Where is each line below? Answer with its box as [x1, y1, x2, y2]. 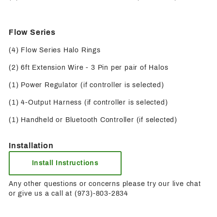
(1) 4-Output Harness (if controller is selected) [9, 98, 168, 106]
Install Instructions [31, 159, 99, 167]
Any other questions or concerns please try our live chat [9, 180, 201, 187]
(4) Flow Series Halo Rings [9, 46, 101, 54]
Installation [9, 141, 54, 150]
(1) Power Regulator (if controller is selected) [9, 81, 164, 89]
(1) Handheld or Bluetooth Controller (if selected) [9, 116, 177, 124]
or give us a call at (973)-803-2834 [9, 189, 129, 197]
